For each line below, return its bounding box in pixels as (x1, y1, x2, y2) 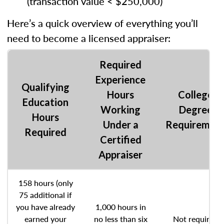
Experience (95, 73, 145, 85)
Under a (102, 118, 138, 130)
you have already (16, 201, 75, 212)
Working (100, 103, 140, 115)
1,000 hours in (95, 201, 146, 212)
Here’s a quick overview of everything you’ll (7, 16, 198, 30)
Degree (178, 103, 212, 115)
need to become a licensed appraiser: (7, 31, 170, 45)
